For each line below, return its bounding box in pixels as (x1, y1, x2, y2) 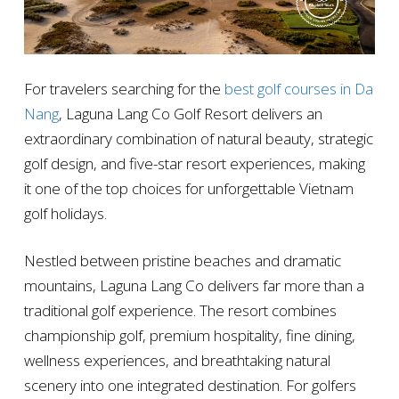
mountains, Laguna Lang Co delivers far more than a (23, 275, 364, 297)
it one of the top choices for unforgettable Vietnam (23, 178, 354, 199)
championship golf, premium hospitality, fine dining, (23, 325, 355, 346)
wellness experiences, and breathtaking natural (23, 350, 330, 371)
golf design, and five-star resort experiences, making (23, 153, 365, 175)
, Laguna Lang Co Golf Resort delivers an (58, 103, 322, 125)
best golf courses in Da (224, 78, 373, 100)
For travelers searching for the (23, 78, 224, 100)
